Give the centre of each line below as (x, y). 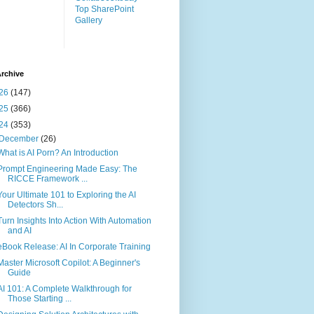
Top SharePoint (104, 9)
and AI (19, 231)
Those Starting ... (39, 299)
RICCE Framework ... (47, 179)
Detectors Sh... (35, 205)
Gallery (89, 21)
